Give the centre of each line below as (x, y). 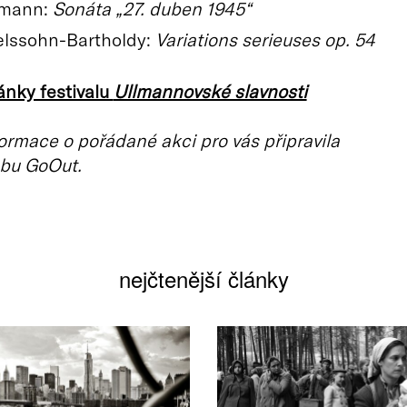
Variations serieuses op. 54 (265, 39)
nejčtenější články (203, 278)
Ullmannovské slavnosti (210, 91)
